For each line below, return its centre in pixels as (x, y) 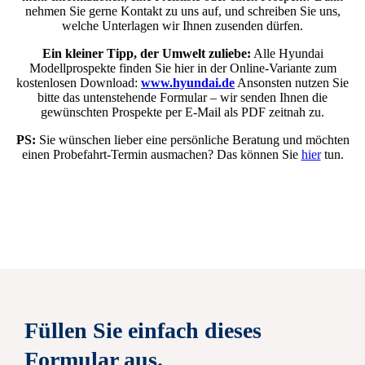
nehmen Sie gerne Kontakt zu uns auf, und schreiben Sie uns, (182, 11)
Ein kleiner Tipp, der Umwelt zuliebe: (146, 54)
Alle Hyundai (287, 54)
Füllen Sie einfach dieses (143, 331)
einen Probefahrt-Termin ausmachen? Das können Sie (161, 155)
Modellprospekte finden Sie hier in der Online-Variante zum (182, 68)
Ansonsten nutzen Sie (292, 83)
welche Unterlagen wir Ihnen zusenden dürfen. (182, 26)
